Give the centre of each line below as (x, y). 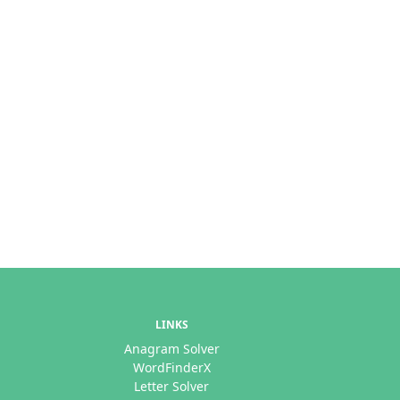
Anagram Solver (171, 349)
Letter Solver (172, 386)
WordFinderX (171, 367)
